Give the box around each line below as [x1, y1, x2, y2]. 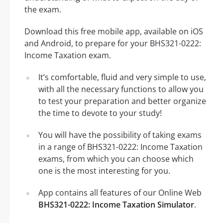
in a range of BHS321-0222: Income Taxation [38, 141, 203, 153]
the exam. [24, 4, 61, 15]
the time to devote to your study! [38, 108, 162, 119]
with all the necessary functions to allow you [38, 84, 204, 95]
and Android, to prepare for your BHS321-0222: [24, 38, 201, 49]
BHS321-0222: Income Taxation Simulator [38, 199, 194, 211]
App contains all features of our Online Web [38, 187, 202, 199]
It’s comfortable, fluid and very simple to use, [38, 72, 206, 83]
